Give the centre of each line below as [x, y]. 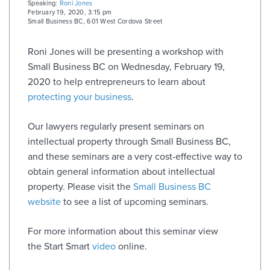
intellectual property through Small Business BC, [129, 141]
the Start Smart [60, 246]
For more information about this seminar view [123, 231]
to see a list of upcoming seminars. [136, 202]
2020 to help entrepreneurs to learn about [117, 82]
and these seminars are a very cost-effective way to [135, 156]
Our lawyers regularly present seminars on [116, 126]
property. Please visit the [80, 187]
